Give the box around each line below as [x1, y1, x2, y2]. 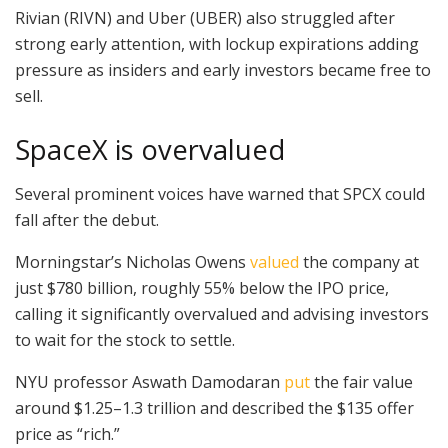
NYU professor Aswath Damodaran [15, 371, 284, 394]
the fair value [310, 371, 413, 394]
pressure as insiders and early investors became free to [15, 59, 431, 82]
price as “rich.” [15, 423, 120, 446]
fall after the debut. [15, 209, 159, 232]
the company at [299, 251, 419, 274]
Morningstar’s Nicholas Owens [15, 251, 250, 274]
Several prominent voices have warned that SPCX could [15, 183, 425, 206]
